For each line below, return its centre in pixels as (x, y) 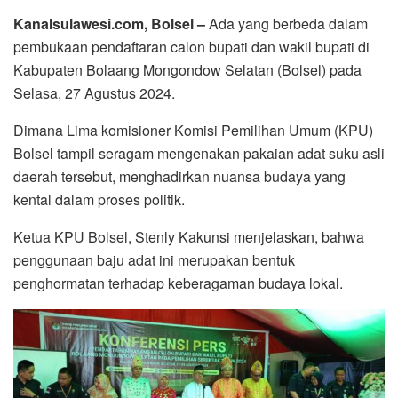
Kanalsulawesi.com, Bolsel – (111, 23)
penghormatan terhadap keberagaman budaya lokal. (178, 283)
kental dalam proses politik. (99, 199)
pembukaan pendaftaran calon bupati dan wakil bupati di (191, 46)
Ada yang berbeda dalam (288, 23)
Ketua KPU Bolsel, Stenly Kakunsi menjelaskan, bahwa (189, 236)
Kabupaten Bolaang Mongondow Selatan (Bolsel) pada (187, 69)
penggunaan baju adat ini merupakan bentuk (154, 259)
